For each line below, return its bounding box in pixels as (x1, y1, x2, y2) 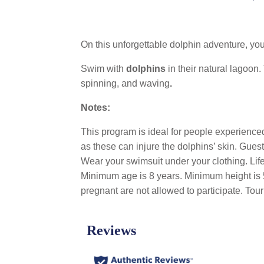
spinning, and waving (81, 78, 170, 88)
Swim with (81, 63, 126, 74)
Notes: (81, 102, 110, 113)
